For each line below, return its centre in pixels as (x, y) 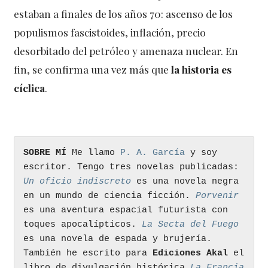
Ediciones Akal (193, 254)
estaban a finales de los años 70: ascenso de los (124, 14)
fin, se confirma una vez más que (93, 69)
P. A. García (153, 153)
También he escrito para (88, 254)
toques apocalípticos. (83, 225)
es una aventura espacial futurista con (126, 211)
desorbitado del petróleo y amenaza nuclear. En (126, 51)
